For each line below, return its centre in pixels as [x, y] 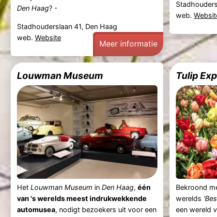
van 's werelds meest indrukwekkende [82, 199]
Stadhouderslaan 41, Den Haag [67, 26]
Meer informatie [128, 44]
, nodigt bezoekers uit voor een [106, 210]
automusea [36, 210]
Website [48, 37]
